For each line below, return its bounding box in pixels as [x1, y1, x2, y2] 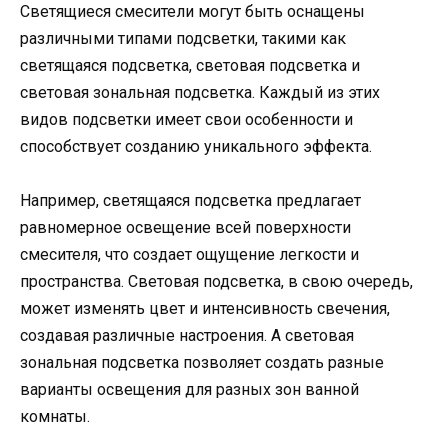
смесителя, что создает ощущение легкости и [20, 245, 359, 265]
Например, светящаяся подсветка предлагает [20, 191, 361, 211]
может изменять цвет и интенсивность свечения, [20, 299, 390, 319]
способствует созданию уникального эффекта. [20, 136, 372, 156]
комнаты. [20, 407, 90, 427]
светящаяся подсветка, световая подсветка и [20, 55, 360, 75]
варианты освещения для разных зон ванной [20, 380, 359, 400]
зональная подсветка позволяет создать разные [20, 353, 384, 373]
